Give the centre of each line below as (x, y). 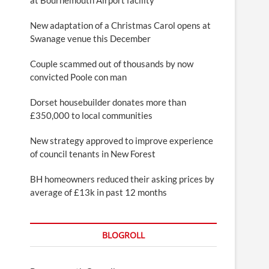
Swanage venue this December (90, 38)
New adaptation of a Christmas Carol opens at (120, 25)
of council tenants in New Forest (93, 153)
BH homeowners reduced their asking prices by (122, 179)
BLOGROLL (123, 235)
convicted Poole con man (78, 77)
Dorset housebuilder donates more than (108, 102)
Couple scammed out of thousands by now (112, 63)
